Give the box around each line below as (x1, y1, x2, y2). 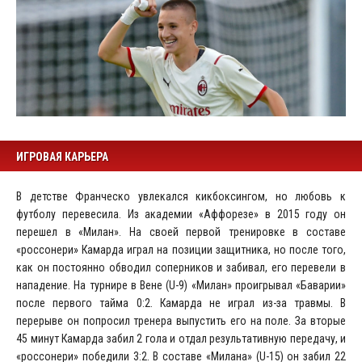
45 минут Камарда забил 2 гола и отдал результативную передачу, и (16, 331, 346, 345)
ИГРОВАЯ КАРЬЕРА (16, 149, 108, 163)
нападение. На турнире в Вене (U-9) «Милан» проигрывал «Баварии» (16, 278, 346, 292)
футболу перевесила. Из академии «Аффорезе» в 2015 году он (16, 207, 346, 221)
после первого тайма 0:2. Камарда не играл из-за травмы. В (16, 296, 346, 309)
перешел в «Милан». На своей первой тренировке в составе (16, 225, 346, 238)
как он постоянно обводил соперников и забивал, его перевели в (16, 260, 346, 274)
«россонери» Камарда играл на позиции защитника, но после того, (16, 242, 346, 256)
